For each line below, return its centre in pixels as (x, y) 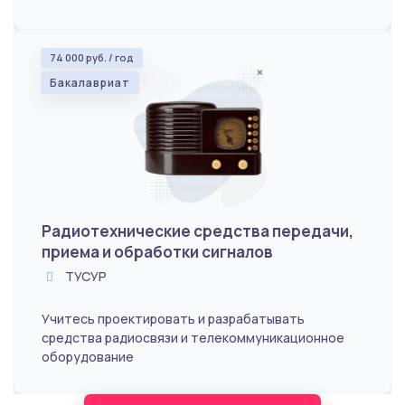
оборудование (88, 356)
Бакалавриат (90, 82)
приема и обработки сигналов (157, 251)
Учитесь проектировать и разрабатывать (173, 318)
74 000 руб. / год (92, 57)
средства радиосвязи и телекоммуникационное (193, 337)
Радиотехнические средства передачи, (198, 231)
